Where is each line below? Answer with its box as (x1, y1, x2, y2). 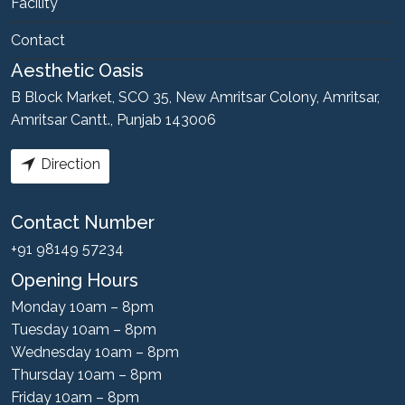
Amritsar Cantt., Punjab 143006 (11, 110, 216, 128)
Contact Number (11, 211, 155, 233)
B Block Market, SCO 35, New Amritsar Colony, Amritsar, (11, 88, 380, 106)
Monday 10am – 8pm (11, 297, 154, 316)
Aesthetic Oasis (11, 59, 144, 81)
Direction (41, 155, 100, 173)
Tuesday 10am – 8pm (11, 320, 156, 338)
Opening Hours (11, 268, 138, 291)
